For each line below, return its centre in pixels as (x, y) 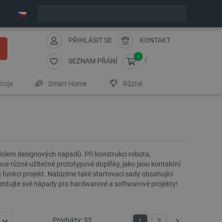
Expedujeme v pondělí (107, 14)
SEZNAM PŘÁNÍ (93, 61)
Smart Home (67, 84)
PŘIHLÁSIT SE (90, 40)
